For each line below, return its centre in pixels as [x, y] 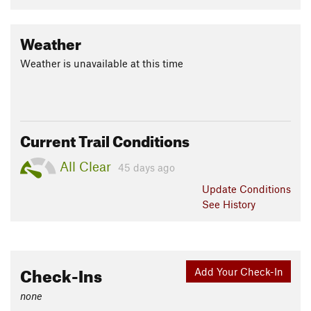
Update [221, 189]
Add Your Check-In [238, 271]
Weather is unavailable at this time [102, 64]
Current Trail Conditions [105, 139]
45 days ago [146, 168]
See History [229, 204]
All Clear [85, 167]
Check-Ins [61, 274]
